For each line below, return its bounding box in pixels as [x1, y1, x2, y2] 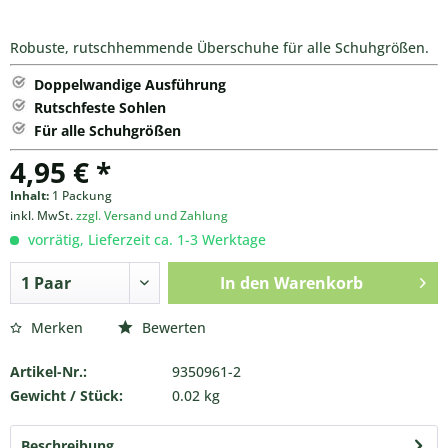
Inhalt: [10, 187, 52, 204]
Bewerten [138, 318, 206, 337]
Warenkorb [273, 272, 363, 294]
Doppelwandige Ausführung [34, 75, 226, 94]
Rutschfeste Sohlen [34, 98, 166, 117]
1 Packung [52, 187, 112, 204]
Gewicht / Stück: [10, 386, 123, 405]
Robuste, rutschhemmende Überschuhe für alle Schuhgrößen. [10, 38, 429, 57]
